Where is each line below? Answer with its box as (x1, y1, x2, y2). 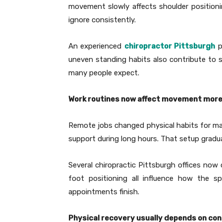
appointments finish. (68, 187, 139, 197)
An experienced (68, 42, 124, 51)
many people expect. (68, 68, 139, 78)
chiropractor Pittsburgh (124, 42, 216, 51)
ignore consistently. (68, 15, 136, 25)
